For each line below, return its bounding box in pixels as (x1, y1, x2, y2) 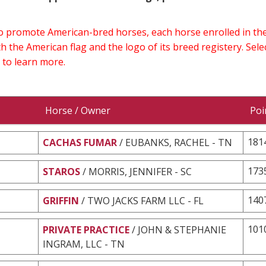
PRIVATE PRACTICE (43, 223, 129, 236)
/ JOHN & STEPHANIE (132, 223, 226, 236)
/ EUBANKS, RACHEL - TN (119, 135, 232, 149)
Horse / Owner (45, 103, 110, 117)
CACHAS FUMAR (43, 135, 117, 149)
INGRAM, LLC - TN (43, 237, 125, 251)
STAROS (43, 164, 80, 178)
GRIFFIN (43, 194, 79, 207)
